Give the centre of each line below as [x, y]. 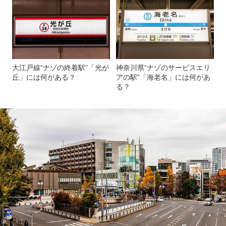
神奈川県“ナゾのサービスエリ [163, 67]
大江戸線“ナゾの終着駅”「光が [61, 67]
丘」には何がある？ [44, 77]
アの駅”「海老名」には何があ [163, 77]
